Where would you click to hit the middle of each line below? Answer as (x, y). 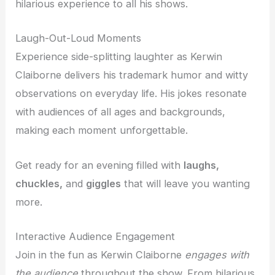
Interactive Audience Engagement (95, 236)
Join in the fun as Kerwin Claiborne (100, 254)
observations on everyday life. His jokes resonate (131, 94)
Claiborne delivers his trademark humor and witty (132, 75)
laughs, (202, 165)
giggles (104, 183)
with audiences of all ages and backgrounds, (121, 112)
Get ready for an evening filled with (100, 165)
